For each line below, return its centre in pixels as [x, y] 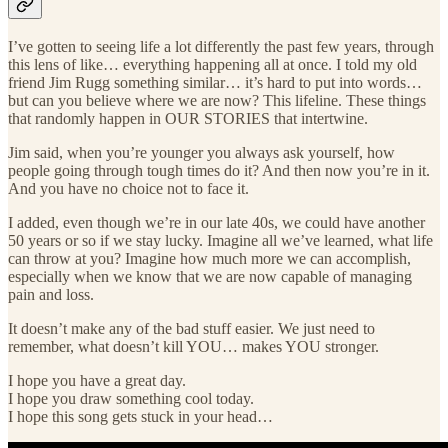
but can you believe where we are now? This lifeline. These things [217, 100]
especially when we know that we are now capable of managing [210, 276]
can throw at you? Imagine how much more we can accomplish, [209, 258]
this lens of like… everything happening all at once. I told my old [212, 64]
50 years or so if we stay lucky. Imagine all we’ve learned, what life [220, 240]
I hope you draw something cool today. [131, 398]
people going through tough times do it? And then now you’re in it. [219, 170]
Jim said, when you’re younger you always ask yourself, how [201, 152]
